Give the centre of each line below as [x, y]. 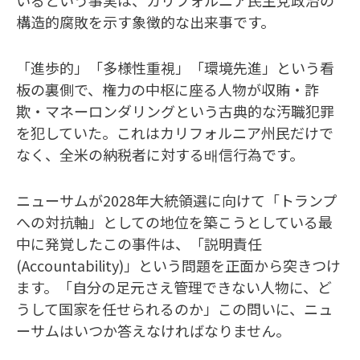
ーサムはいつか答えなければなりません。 [153, 330]
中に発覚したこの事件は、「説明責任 [139, 243]
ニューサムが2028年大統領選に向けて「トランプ [176, 200]
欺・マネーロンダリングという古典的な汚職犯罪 [175, 110]
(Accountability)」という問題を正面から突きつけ [178, 265]
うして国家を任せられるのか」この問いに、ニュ [174, 308]
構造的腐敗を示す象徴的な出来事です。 [145, 21]
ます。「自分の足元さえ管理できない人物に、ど [174, 286]
